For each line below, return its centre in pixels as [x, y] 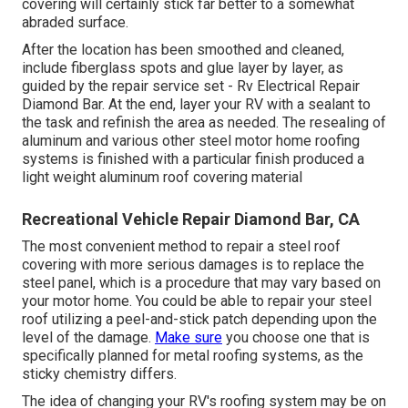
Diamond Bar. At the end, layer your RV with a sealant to [196, 104]
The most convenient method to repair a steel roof [181, 246]
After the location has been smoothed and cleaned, [183, 49]
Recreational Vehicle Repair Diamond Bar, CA [191, 219]
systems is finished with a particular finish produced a [193, 158]
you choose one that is [296, 337]
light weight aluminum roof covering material [162, 177]
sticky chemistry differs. [99, 373]
